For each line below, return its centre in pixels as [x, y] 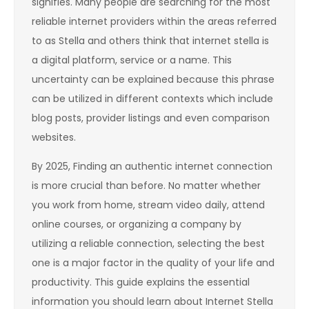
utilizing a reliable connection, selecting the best [148, 244]
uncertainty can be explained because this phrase [153, 80]
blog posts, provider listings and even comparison [151, 118]
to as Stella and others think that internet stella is [150, 41]
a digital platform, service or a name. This [132, 60]
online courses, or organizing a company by [137, 225]
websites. [54, 138]
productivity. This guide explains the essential [141, 282]
